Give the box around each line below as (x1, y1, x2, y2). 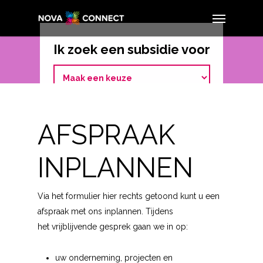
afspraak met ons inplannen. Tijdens (38, 207, 173, 216)
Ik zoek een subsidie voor (53, 42, 210, 57)
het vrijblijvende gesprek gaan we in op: (38, 222, 188, 231)
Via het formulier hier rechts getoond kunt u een (38, 191, 220, 201)
